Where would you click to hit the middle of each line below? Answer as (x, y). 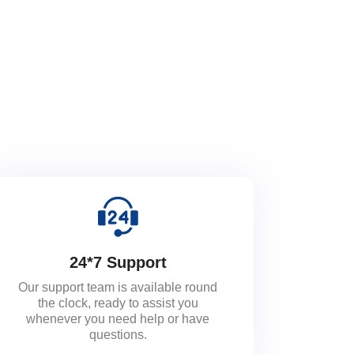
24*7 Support (118, 262)
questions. (118, 334)
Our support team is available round (118, 287)
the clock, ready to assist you (118, 303)
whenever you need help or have (118, 318)
